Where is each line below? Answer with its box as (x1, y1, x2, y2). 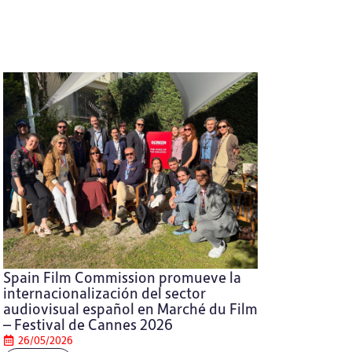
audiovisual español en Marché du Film (3, 299, 258, 318)
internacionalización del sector (3, 283, 206, 302)
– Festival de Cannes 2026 (3, 314, 173, 334)
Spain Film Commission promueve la (3, 267, 241, 287)
